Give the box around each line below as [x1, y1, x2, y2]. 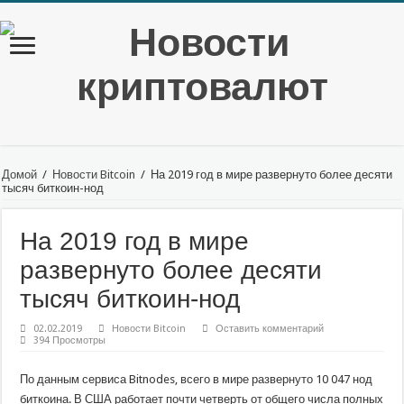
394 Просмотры [33, 335, 106, 346]
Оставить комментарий [216, 323, 325, 335]
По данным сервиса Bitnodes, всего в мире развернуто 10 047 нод [20, 372, 373, 386]
